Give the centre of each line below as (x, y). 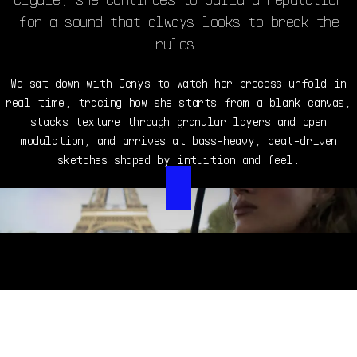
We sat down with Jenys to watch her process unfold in (178, 82)
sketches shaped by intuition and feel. (178, 159)
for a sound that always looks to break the (178, 21)
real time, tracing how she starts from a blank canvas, (178, 102)
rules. (178, 43)
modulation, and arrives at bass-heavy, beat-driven (178, 140)
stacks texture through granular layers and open (178, 121)
